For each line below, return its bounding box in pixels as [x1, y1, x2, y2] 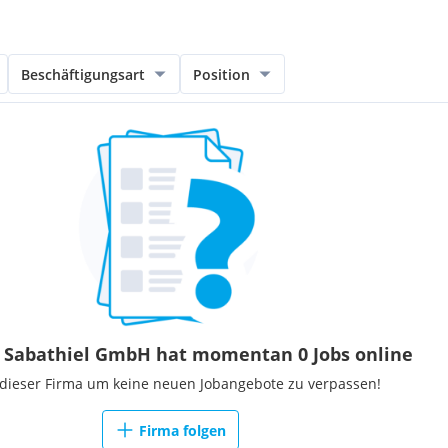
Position [193, 64, 250, 84]
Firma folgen [138, 420, 226, 440]
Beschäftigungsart [21, 64, 145, 84]
